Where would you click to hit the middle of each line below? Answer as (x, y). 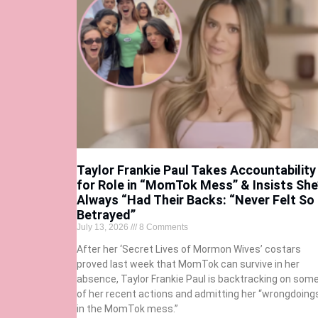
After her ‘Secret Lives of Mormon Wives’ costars (188, 250)
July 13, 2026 (103, 227)
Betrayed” (106, 215)
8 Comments (162, 227)
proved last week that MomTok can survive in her (188, 264)
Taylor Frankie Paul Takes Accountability (196, 170)
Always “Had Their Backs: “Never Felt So (195, 200)
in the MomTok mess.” (128, 309)
